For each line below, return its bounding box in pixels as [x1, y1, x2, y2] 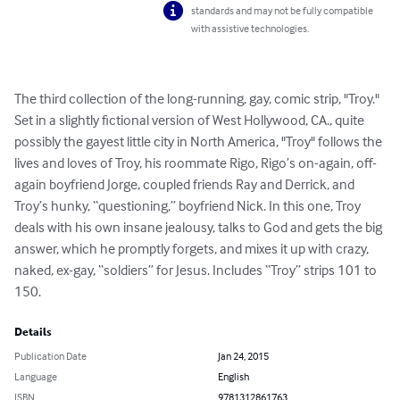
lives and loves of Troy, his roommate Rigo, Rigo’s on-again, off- [14, 154, 377, 172]
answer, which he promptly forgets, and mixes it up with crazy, [14, 239, 371, 258]
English [218, 370, 249, 384]
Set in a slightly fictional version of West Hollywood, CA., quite [14, 111, 367, 129]
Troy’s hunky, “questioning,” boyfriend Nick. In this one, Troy [14, 196, 363, 215]
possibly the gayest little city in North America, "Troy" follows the [14, 132, 385, 151]
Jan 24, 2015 [218, 349, 269, 363]
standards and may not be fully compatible [191, 4, 374, 18]
